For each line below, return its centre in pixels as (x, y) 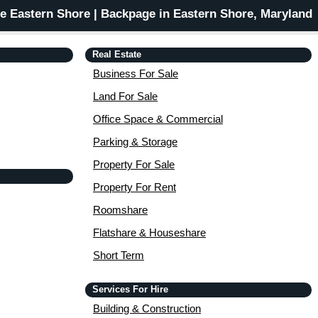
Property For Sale (134, 165)
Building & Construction (147, 309)
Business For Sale (136, 74)
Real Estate (117, 55)
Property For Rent (135, 187)
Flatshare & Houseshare (149, 233)
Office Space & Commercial (158, 119)
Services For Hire (130, 290)
